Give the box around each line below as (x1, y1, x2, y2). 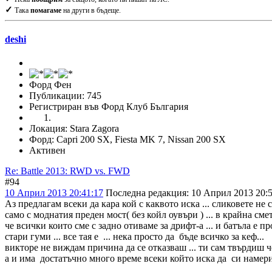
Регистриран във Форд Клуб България (29, 101, 188, 112)
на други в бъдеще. (61, 5, 121, 15)
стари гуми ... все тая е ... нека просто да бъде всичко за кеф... (5, 231, 264, 242)
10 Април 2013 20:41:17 (5, 188, 103, 199)
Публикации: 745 (29, 90, 101, 101)
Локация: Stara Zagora (29, 123, 119, 134)
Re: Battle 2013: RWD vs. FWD (5, 166, 130, 177)
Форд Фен (29, 80, 72, 90)
